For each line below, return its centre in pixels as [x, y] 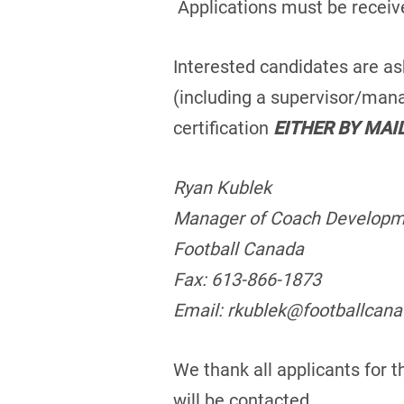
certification [223, 128]
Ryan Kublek [222, 187]
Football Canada [239, 248]
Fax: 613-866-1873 [247, 279]
